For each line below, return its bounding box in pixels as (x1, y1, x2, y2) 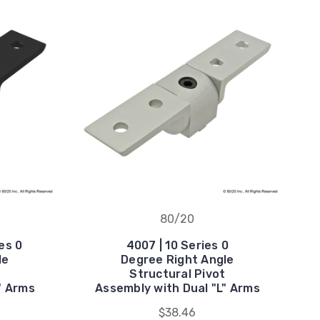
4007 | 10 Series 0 (126, 238, 229, 252)
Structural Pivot (129, 266, 226, 281)
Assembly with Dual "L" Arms (95, 281, 260, 295)
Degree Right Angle (121, 252, 234, 266)
